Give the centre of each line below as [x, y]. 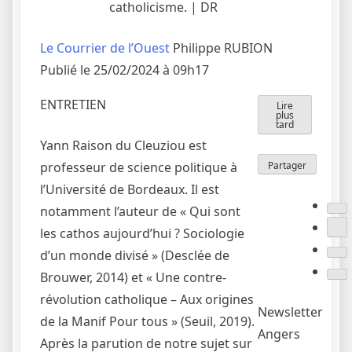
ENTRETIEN [73, 104]
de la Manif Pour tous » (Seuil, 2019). [147, 321]
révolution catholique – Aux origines [147, 299]
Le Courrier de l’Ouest [105, 48]
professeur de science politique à [139, 167]
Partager [287, 165]
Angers [279, 334]
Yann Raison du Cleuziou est [123, 145]
